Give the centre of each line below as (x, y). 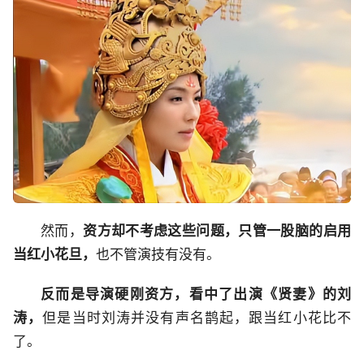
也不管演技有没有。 (158, 255)
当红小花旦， (54, 255)
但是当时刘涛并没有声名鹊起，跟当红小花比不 (197, 318)
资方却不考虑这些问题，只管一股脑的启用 (217, 231)
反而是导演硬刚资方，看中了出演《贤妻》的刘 (196, 295)
